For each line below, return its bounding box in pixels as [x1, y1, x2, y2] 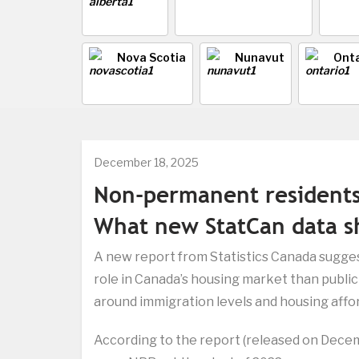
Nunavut [235, 50, 284, 65]
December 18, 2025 [94, 155, 199, 170]
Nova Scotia [117, 50, 186, 65]
